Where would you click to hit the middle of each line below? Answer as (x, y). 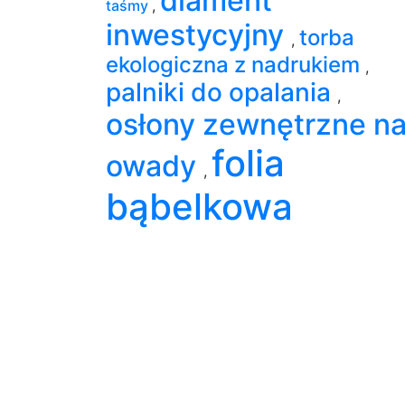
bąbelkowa (199, 206)
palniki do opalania (221, 92)
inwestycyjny (198, 34)
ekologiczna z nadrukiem (235, 64)
